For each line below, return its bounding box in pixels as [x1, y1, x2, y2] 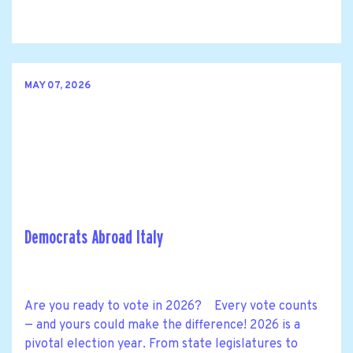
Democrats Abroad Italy [24, 227, 163, 247]
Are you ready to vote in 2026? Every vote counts [24, 299, 318, 315]
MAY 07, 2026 [24, 79, 91, 92]
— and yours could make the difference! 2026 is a [24, 318, 300, 334]
